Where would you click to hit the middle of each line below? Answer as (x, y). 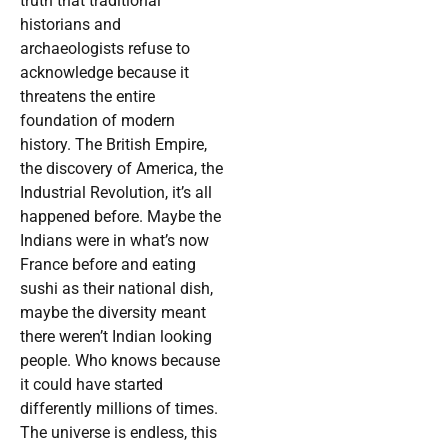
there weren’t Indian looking (116, 337)
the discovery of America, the (121, 169)
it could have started (91, 385)
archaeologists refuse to (105, 49)
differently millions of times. (119, 409)
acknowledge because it (104, 73)
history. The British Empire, (113, 145)
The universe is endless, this (118, 433)
